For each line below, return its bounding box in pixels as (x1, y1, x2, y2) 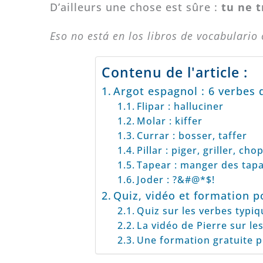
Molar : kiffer (136, 114, 205, 128)
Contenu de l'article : (101, 63, 248, 82)
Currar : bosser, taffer (136, 129, 250, 143)
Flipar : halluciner (136, 100, 224, 113)
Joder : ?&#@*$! (136, 173, 215, 187)
